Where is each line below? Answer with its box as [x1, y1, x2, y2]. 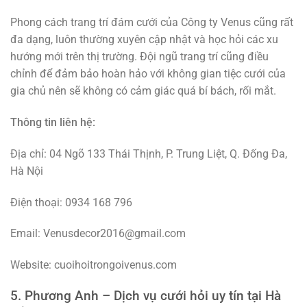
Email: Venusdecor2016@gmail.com [10, 227, 186, 241]
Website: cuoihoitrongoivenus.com [10, 258, 177, 272]
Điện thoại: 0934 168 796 [10, 195, 132, 209]
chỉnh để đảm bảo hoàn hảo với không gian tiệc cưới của [10, 67, 286, 81]
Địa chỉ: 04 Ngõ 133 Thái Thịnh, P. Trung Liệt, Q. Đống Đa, [10, 147, 287, 160]
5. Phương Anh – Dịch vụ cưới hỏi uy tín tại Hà [10, 288, 281, 304]
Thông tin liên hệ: [10, 116, 95, 130]
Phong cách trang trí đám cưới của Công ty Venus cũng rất [10, 16, 293, 29]
